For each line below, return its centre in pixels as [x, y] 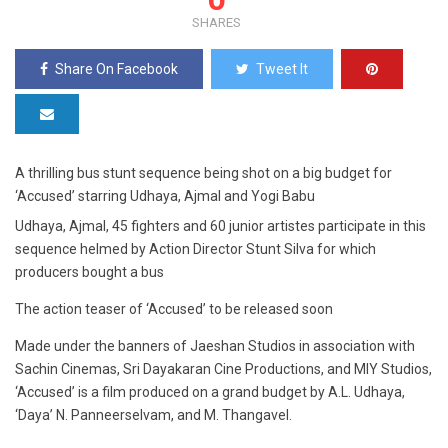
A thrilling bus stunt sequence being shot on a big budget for [203, 173]
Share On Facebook [116, 69]
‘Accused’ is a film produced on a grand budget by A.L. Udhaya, [210, 392]
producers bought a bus [89, 272]
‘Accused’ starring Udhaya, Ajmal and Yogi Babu [165, 196]
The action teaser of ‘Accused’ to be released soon [174, 309]
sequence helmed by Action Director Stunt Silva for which [195, 249]
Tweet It [282, 69]
